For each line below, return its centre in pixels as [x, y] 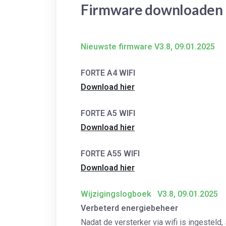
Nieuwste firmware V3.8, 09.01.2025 [148, 47]
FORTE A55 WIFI [110, 154]
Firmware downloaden [152, 10]
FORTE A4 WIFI [108, 73]
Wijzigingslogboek [116, 194]
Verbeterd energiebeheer [129, 208]
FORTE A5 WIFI [108, 113]
